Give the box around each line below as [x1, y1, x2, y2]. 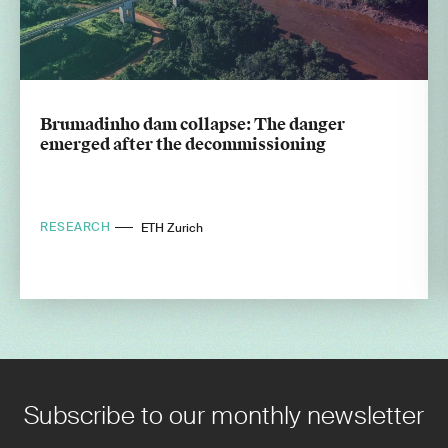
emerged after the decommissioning [40, 133, 326, 155]
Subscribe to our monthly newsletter [23, 398, 425, 432]
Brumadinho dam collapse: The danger [40, 113, 345, 135]
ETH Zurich [141, 219, 204, 236]
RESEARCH [40, 219, 116, 236]
